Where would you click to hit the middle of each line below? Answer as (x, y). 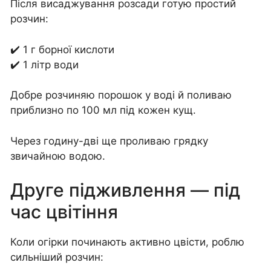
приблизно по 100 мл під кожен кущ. (103, 110)
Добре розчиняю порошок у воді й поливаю (121, 95)
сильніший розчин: (57, 257)
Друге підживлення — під (125, 190)
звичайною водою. (58, 156)
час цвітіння (64, 212)
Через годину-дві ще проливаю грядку (109, 141)
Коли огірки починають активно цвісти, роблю (127, 242)
